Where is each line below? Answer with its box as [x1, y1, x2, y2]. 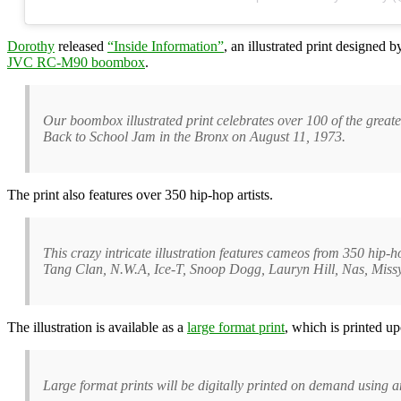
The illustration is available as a [7, 319, 187, 335]
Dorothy [7, 38, 55, 54]
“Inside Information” [107, 38, 224, 54]
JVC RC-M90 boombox [7, 54, 145, 70]
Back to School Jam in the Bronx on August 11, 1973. [43, 128, 346, 144]
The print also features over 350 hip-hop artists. [7, 186, 273, 202]
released [55, 38, 107, 54]
